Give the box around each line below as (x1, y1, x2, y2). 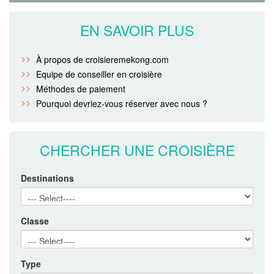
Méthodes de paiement (36, 82, 125, 95)
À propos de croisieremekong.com (36, 53, 169, 65)
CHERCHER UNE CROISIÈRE (39, 139, 235, 160)
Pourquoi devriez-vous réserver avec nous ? (36, 97, 207, 109)
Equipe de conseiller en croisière (36, 67, 162, 80)
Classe (21, 214, 49, 227)
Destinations (21, 171, 74, 184)
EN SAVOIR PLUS (80, 20, 194, 40)
